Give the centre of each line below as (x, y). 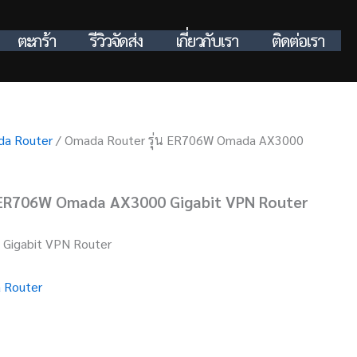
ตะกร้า (37, 40)
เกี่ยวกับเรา (207, 40)
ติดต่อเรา (298, 40)
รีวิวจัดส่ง (116, 40)
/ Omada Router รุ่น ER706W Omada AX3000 (178, 140)
